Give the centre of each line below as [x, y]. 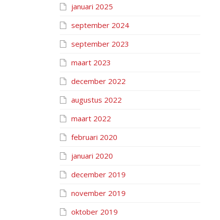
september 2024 [100, 25]
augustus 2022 [96, 100]
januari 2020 [92, 156]
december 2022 [98, 81]
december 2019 [98, 174]
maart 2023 [91, 62]
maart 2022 [91, 118]
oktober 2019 [95, 212]
